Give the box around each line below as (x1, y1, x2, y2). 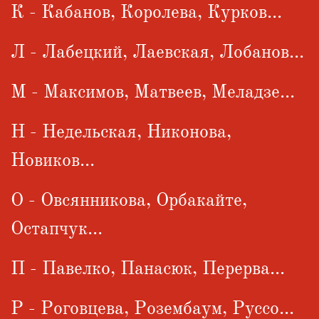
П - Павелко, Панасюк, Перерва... (11, 257, 285, 281)
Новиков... (11, 149, 95, 172)
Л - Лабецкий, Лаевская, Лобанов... (11, 41, 304, 64)
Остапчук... (11, 217, 103, 241)
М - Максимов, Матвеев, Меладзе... (11, 80, 295, 104)
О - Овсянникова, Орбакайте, (11, 189, 247, 212)
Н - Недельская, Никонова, (11, 120, 231, 144)
